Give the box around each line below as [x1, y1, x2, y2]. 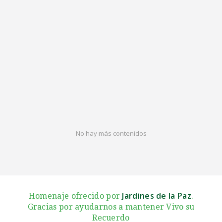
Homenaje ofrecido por [28, 191, 122, 201]
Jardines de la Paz [122, 190, 191, 201]
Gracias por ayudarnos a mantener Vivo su [27, 202, 195, 212]
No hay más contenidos [75, 129, 147, 138]
